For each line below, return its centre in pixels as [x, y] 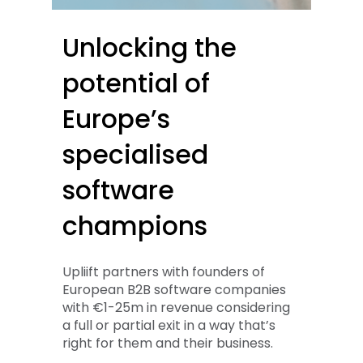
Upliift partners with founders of [164, 272]
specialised [136, 155]
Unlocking [126, 48]
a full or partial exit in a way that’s [169, 326]
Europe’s [117, 120]
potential [121, 84]
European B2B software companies [175, 290]
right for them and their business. [168, 344]
